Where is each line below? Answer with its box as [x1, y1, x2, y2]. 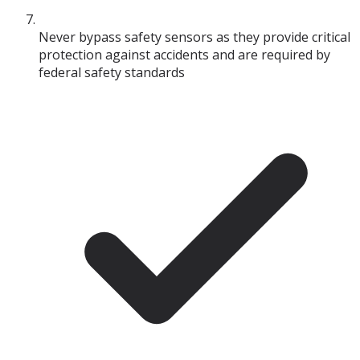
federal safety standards [39, 63, 185, 82]
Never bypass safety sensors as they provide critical [39, 28, 350, 47]
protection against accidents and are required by [39, 46, 330, 64]
